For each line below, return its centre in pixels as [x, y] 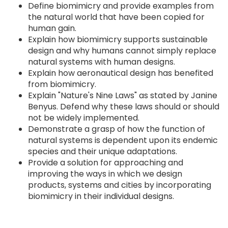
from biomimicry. [62, 84]
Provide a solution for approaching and [106, 163]
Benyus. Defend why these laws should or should [124, 107]
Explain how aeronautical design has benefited [121, 73]
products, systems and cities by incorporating [120, 185]
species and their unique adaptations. [103, 151]
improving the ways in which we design [105, 174]
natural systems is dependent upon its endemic [123, 140]
